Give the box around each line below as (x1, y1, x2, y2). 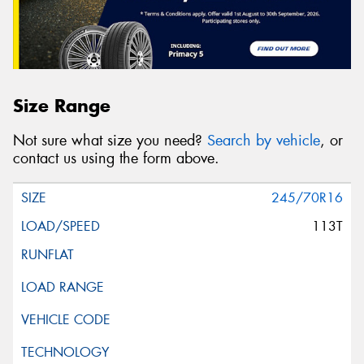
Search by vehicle (207, 131, 320, 151)
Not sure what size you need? (13, 131, 207, 151)
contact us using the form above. (13, 149, 219, 169)
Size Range (13, 94, 110, 118)
